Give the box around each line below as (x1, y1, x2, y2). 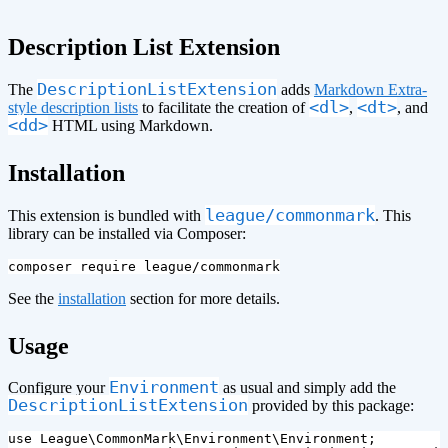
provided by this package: (248, 397, 414, 415)
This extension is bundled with (8, 206, 205, 224)
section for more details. (126, 289, 280, 307)
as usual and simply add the (219, 379, 396, 397)
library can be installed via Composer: (8, 224, 246, 242)
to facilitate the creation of (138, 98, 309, 116)
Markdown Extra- (314, 80, 427, 98)
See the (8, 289, 58, 307)
